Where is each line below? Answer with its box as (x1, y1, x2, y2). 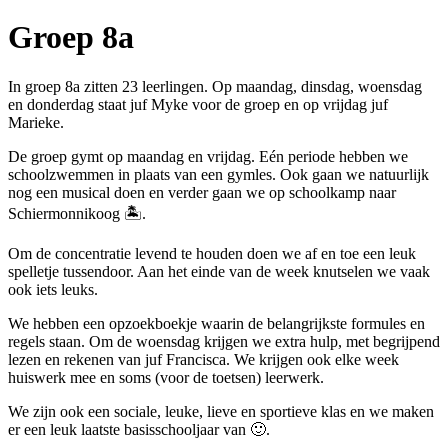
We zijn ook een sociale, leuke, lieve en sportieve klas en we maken (8, 402, 434, 420)
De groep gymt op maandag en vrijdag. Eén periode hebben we (8, 147, 408, 165)
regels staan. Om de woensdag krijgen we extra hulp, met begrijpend (8, 332, 440, 350)
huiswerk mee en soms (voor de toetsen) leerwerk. (8, 368, 324, 386)
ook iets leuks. (8, 280, 98, 298)
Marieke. (8, 113, 68, 131)
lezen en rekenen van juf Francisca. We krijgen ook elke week (8, 350, 399, 368)
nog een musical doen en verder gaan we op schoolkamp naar (8, 183, 396, 201)
